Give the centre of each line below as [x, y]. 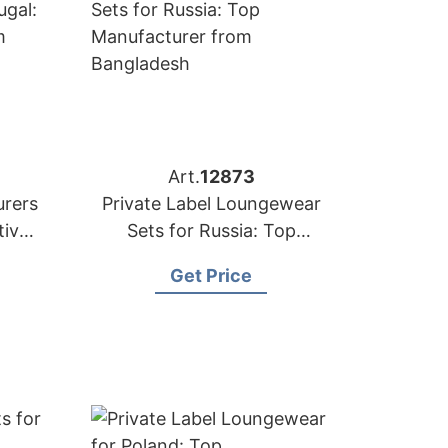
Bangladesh [211, 284]
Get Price [211, 275]
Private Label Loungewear [211, 203]
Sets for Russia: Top [211, 230]
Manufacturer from [211, 257]
